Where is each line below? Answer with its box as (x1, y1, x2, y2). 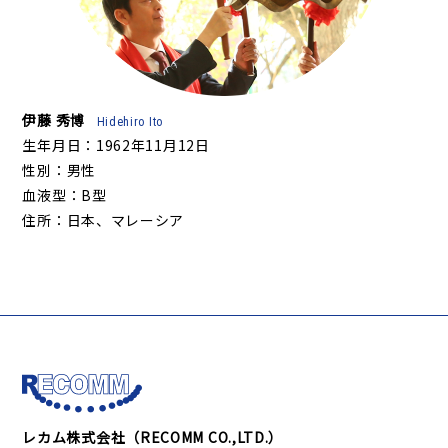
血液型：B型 (22, 184, 107, 205)
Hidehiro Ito (96, 114, 163, 129)
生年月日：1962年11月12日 (22, 134, 210, 155)
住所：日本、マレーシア (22, 209, 185, 230)
